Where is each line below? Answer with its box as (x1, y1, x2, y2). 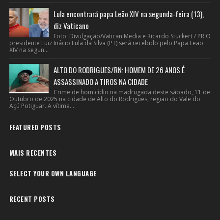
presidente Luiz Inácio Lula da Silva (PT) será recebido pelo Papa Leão (9, 39, 203, 48)
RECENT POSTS (9, 194, 55, 204)
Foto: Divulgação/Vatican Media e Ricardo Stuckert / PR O (53, 32, 211, 41)
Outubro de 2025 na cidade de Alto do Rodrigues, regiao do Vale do (9, 95, 200, 104)
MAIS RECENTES (9, 148, 57, 158)
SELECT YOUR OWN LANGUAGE (9, 168, 97, 179)
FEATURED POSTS (9, 122, 61, 133)
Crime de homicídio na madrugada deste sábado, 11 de (53, 88, 210, 97)
